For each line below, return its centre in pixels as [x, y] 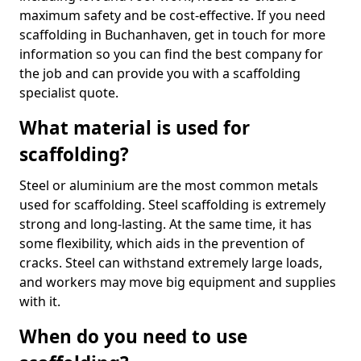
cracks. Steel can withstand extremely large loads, [171, 263]
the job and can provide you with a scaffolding [160, 73]
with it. [40, 301]
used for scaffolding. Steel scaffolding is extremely [172, 205]
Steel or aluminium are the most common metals [169, 185]
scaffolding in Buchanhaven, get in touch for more [172, 35]
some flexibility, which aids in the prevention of [162, 243]
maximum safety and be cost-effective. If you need [172, 15]
